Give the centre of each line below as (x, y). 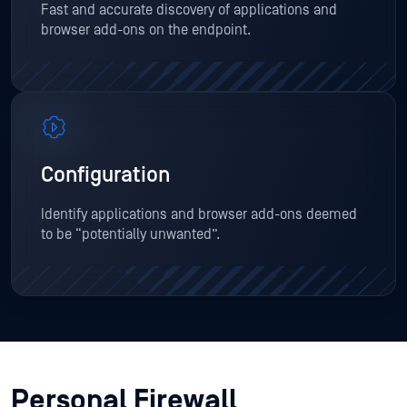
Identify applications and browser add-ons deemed (199, 215)
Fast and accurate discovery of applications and (189, 10)
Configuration (105, 175)
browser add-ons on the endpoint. (146, 30)
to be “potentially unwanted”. (130, 235)
